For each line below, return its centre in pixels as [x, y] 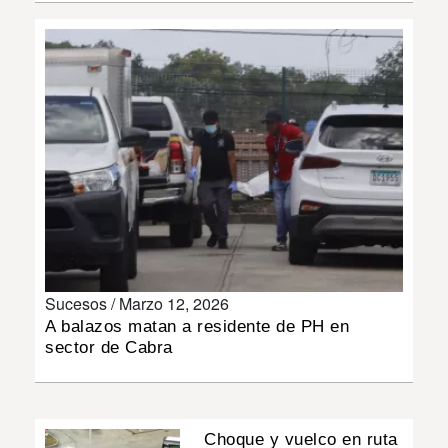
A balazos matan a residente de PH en [197, 326]
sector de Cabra [109, 347]
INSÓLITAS [51, 37]
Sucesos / [82, 303]
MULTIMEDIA [58, 94]
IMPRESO [47, 151]
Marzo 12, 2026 [174, 303]
